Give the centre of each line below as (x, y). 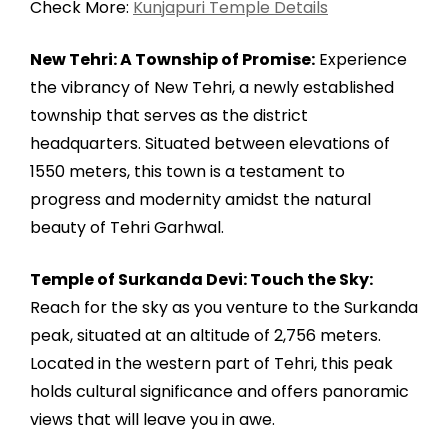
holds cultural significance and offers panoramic (219, 391)
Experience (361, 59)
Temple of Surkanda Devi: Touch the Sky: (201, 279)
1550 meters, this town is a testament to (187, 171)
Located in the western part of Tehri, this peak (211, 363)
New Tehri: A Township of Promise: (172, 59)
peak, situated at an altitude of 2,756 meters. (205, 335)
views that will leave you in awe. (152, 419)
